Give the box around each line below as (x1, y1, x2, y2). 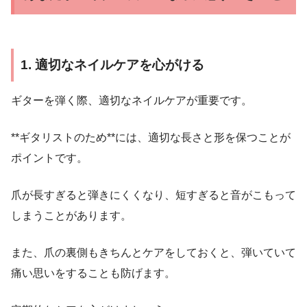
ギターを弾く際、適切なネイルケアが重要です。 (11, 95, 252, 107)
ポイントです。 (11, 152, 88, 164)
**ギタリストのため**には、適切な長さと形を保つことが (11, 132, 291, 144)
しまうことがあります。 (11, 210, 132, 222)
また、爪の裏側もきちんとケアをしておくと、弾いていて (11, 247, 296, 259)
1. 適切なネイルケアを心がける (21, 57, 204, 72)
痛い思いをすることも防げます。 (11, 267, 175, 280)
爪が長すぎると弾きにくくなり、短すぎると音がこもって (11, 189, 296, 201)
